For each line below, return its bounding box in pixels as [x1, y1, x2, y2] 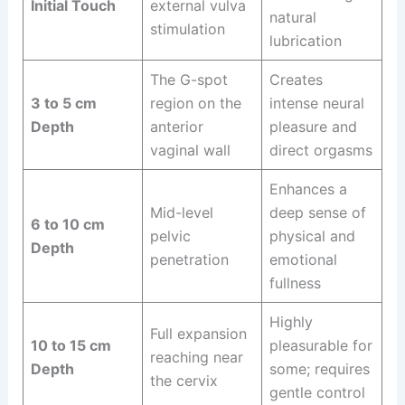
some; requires [268, 360, 370, 379]
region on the [149, 94, 241, 113]
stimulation [149, 20, 225, 39]
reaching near [149, 348, 243, 367]
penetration [149, 250, 229, 269]
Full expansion [149, 325, 247, 344]
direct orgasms [268, 141, 372, 160]
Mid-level [149, 203, 213, 222]
